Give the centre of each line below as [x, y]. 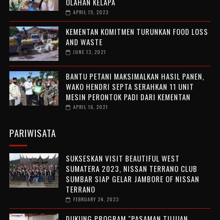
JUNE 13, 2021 [89, 52]
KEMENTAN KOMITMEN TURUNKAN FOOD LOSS [137, 32]
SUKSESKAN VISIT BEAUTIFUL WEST [123, 158]
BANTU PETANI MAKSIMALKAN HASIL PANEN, [135, 76]
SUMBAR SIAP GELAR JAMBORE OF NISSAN [132, 179]
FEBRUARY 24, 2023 [96, 199]
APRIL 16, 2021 [90, 107]
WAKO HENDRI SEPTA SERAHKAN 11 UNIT [130, 87]
